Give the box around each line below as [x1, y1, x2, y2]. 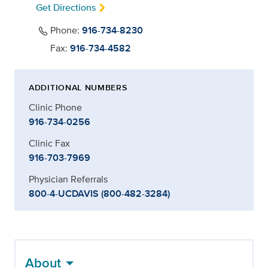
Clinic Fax [29, 136, 70, 151]
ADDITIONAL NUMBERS [29, 81, 127, 94]
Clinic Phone [29, 100, 82, 115]
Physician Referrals [29, 172, 108, 187]
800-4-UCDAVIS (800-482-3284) [29, 187, 170, 201]
